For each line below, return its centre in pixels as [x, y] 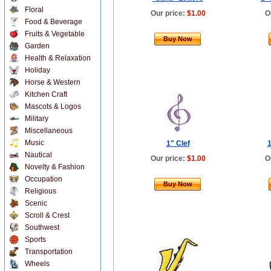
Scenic [36, 203]
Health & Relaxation [58, 58]
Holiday [38, 70]
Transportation [49, 252]
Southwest [42, 227]
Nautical [38, 155]
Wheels [37, 264]
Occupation [44, 179]
